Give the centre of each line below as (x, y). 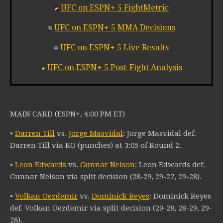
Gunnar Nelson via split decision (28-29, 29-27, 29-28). (106, 177)
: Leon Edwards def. (170, 165)
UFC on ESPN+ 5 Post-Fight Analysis (114, 68)
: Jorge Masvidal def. (160, 134)
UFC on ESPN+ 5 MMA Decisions (114, 28)
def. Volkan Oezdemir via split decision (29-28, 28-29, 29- (111, 208)
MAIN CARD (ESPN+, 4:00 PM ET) (67, 114)
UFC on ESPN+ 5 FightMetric (114, 8)
